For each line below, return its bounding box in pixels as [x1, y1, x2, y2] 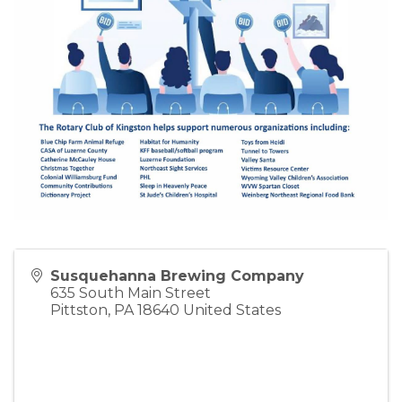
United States [183, 301, 281, 319]
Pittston [50, 301, 108, 319]
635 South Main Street [50, 284, 211, 301]
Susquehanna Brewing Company [50, 267, 304, 284]
